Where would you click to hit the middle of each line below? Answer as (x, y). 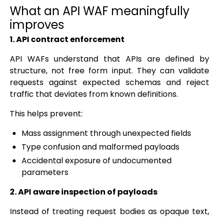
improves (37, 25)
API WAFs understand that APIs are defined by (109, 59)
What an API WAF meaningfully (100, 11)
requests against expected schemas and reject (109, 83)
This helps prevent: (46, 114)
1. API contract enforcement (67, 40)
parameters (45, 173)
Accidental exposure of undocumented (97, 161)
